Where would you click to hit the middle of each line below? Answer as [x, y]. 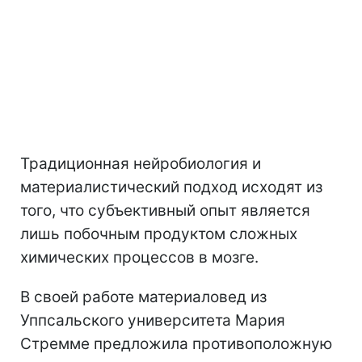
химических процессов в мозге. [139, 257]
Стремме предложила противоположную [176, 343]
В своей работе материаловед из [143, 297]
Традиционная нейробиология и [141, 163]
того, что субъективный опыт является [165, 210]
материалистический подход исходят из [171, 187]
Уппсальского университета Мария [153, 320]
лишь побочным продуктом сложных [159, 234]
